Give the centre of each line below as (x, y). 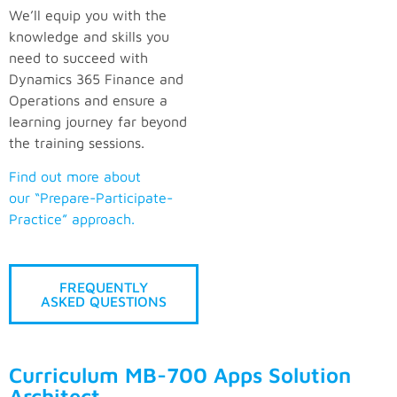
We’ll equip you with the (88, 15)
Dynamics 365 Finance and (96, 78)
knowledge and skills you (89, 36)
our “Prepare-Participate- (91, 198)
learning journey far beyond (98, 121)
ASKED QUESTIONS (104, 301)
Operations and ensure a (88, 100)
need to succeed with (78, 57)
